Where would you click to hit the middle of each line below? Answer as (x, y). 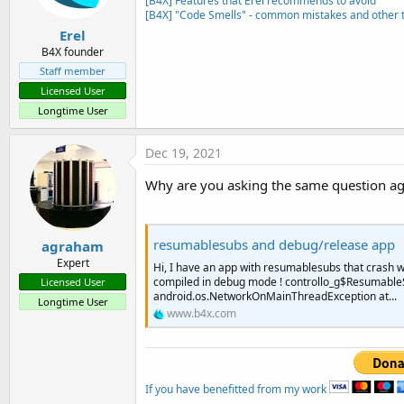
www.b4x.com (202, 314)
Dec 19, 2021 (184, 152)
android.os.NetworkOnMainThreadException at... (275, 297)
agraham (73, 246)
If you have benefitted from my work (237, 390)
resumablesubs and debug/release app (274, 244)
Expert (73, 263)
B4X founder (73, 51)
